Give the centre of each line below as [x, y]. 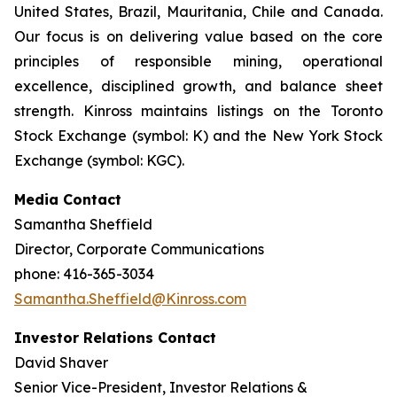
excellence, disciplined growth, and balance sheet [198, 86]
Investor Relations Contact [115, 338]
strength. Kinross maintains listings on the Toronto [198, 111]
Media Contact [68, 199]
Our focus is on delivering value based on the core [198, 36]
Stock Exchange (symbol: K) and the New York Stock [198, 136]
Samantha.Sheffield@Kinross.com [130, 299]
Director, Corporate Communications [139, 249]
